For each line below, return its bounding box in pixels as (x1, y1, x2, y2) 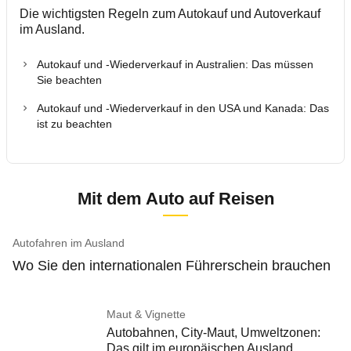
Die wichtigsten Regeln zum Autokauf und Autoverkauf (20, 7, 320, 20)
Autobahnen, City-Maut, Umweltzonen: (107, 326, 320, 339)
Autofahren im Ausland (13, 237, 125, 249)
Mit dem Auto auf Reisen (77, 189, 274, 208)
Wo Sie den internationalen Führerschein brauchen (13, 258, 331, 273)
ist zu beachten (37, 118, 112, 130)
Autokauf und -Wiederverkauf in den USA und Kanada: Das (37, 102, 329, 114)
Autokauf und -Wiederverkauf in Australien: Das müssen (37, 58, 313, 71)
